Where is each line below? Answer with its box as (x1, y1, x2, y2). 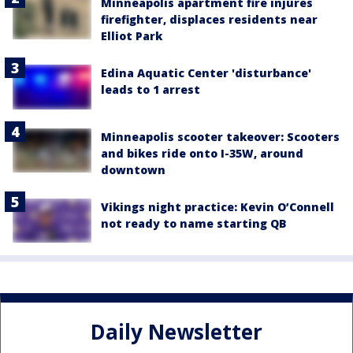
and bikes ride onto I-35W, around (101, 145, 303, 161)
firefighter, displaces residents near (101, 12, 318, 28)
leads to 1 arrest (101, 82, 200, 98)
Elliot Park (101, 28, 162, 44)
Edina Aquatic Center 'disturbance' (101, 65, 311, 81)
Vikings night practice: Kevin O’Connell (101, 199, 334, 214)
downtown (101, 162, 165, 177)
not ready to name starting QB (101, 215, 287, 231)
